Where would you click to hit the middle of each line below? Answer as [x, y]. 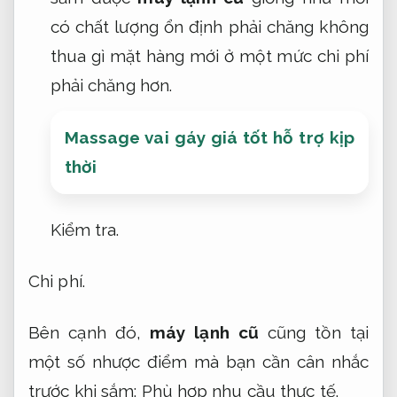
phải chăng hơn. [111, 85]
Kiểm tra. [85, 230]
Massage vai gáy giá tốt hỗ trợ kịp [209, 137]
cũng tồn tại [313, 332]
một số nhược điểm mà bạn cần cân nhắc [198, 361]
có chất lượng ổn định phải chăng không [209, 26]
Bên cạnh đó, [85, 332]
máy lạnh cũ [200, 332]
